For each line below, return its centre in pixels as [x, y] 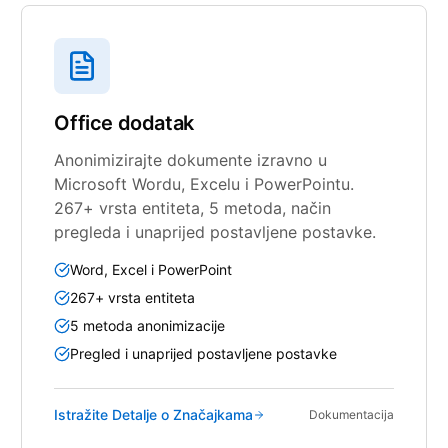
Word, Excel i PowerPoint [151, 269]
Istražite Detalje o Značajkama [154, 414]
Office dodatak [124, 122]
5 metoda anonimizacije [148, 325]
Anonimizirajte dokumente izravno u [191, 159]
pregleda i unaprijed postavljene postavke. [215, 231]
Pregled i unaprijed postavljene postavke [204, 353]
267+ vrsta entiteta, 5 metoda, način [193, 207]
